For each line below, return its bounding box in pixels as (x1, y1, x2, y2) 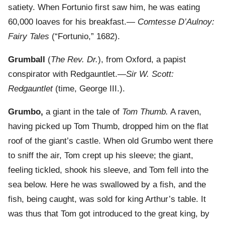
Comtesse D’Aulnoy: (138, 17, 214, 27)
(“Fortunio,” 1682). (49, 32, 120, 42)
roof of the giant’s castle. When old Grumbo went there (8, 136, 213, 146)
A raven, (168, 107, 201, 117)
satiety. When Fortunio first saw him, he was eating (8, 3, 200, 13)
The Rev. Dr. (51, 55, 98, 65)
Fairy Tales (8, 32, 49, 42)
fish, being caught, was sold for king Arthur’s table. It (8, 194, 206, 204)
